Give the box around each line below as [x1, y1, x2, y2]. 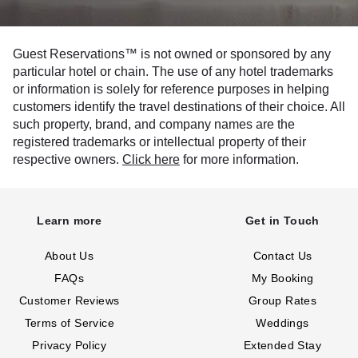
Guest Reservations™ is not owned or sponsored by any [13, 47, 331, 61]
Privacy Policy [32, 339, 106, 352]
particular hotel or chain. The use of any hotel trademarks [13, 65, 333, 78]
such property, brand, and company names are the [13, 117, 295, 131]
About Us [45, 249, 94, 262]
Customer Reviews [19, 294, 120, 307]
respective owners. [13, 153, 122, 166]
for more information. [180, 153, 299, 166]
